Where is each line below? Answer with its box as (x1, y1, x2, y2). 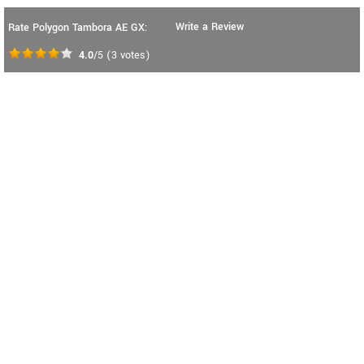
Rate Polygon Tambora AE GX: (8, 19, 147, 35)
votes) (117, 47, 150, 63)
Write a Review (175, 19, 244, 34)
